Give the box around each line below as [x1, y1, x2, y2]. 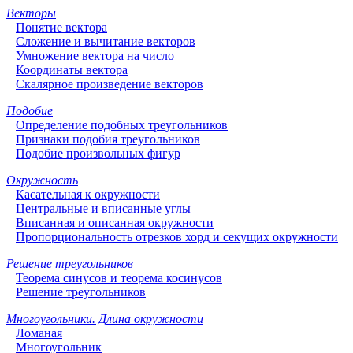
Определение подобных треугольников [16, 117, 228, 132]
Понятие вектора [16, 20, 107, 34]
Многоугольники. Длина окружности [6, 311, 203, 325]
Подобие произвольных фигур [16, 146, 180, 160]
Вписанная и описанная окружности [16, 215, 214, 229]
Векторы [6, 6, 56, 20]
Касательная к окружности [16, 187, 160, 201]
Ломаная [16, 325, 62, 340]
